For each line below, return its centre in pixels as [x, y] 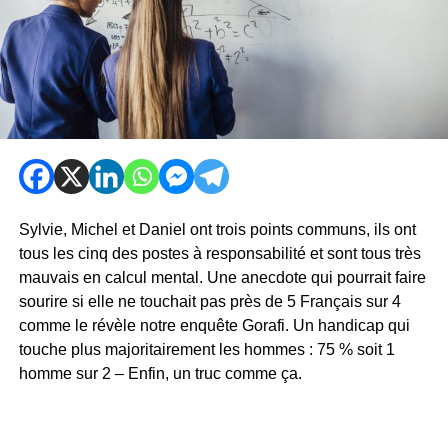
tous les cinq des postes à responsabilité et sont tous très [219, 253]
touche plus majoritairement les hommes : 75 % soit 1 [206, 349]
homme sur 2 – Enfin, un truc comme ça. [160, 373]
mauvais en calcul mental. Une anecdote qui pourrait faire [222, 277]
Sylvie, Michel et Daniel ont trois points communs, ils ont [217, 229]
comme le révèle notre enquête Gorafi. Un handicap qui [214, 325]
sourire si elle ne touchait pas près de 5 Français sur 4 [209, 301]
